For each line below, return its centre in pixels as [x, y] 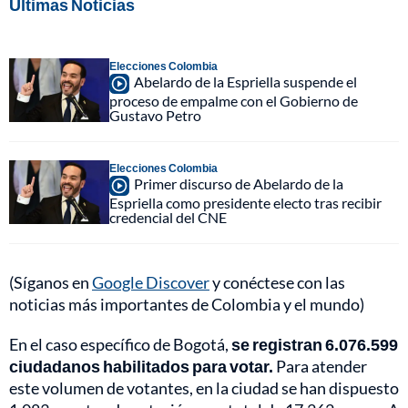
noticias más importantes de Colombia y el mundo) [187, 305]
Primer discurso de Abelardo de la [239, 184]
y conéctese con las [277, 283]
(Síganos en [51, 283]
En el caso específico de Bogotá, [120, 345]
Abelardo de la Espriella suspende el [245, 82]
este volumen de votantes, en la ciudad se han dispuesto [204, 388]
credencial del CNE [168, 218]
